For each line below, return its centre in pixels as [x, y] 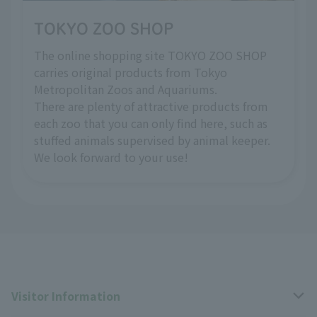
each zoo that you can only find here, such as [151, 123]
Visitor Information [66, 296]
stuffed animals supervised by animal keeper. [152, 140]
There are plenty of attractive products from [151, 106]
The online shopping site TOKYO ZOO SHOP [150, 56]
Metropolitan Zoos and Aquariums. [126, 90]
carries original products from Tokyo [131, 73]
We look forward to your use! [111, 157]
